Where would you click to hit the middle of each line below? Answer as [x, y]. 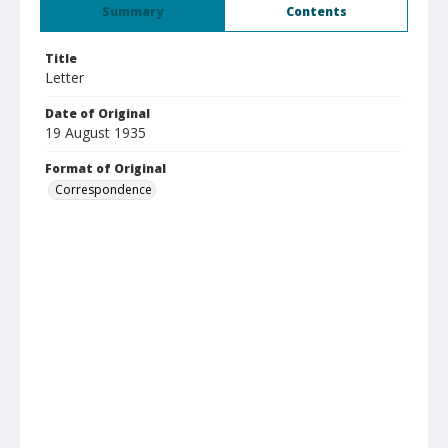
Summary [132, 11]
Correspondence [103, 189]
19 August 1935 [95, 132]
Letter [64, 77]
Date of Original [97, 113]
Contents [316, 11]
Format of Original [105, 168]
